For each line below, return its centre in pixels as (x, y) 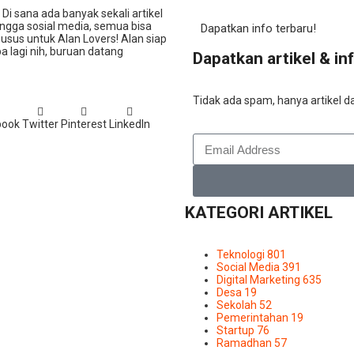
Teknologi (242, 255)
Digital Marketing (260, 280)
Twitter (40, 124)
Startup (237, 331)
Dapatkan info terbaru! (258, 29)
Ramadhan (245, 343)
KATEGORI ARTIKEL (259, 213)
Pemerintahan (254, 318)
